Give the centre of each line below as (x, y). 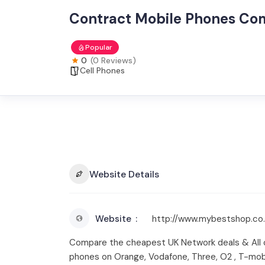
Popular (99, 47)
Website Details (124, 174)
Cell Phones (102, 70)
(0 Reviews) (113, 60)
